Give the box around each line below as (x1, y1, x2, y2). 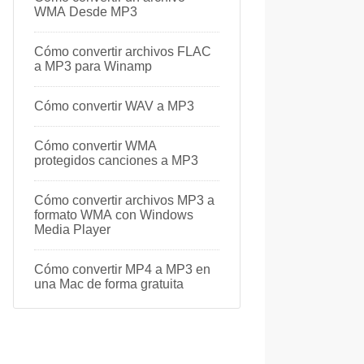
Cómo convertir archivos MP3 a (34, 193, 214, 207)
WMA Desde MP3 (34, 5, 137, 19)
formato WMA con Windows (34, 208, 193, 222)
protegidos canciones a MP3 (34, 154, 198, 167)
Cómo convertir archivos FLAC (34, 45, 211, 58)
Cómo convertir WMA (34, 139, 157, 153)
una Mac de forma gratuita (34, 277, 184, 291)
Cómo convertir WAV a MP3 (34, 99, 194, 113)
